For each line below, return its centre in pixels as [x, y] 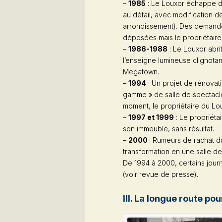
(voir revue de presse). [161, 174]
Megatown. [141, 72]
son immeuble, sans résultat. [168, 129]
